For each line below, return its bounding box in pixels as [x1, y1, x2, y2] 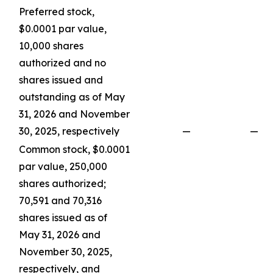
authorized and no [19, 57, 106, 69]
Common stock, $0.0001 [19, 143, 130, 155]
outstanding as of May [19, 91, 125, 103]
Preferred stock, [19, 5, 94, 18]
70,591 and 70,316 [19, 194, 102, 207]
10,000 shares [19, 40, 83, 52]
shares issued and [19, 74, 103, 86]
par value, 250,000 [19, 160, 107, 172]
